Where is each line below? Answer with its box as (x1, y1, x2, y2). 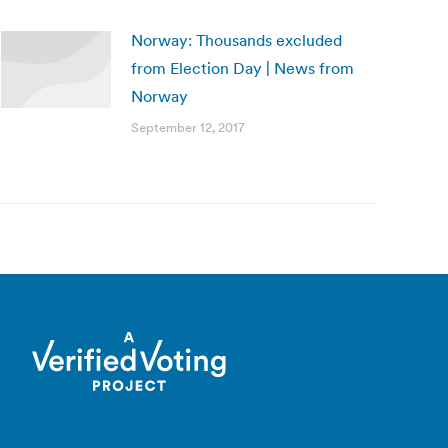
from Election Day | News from (131, 58, 354, 78)
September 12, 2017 (131, 119, 245, 136)
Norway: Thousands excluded (131, 30, 342, 50)
